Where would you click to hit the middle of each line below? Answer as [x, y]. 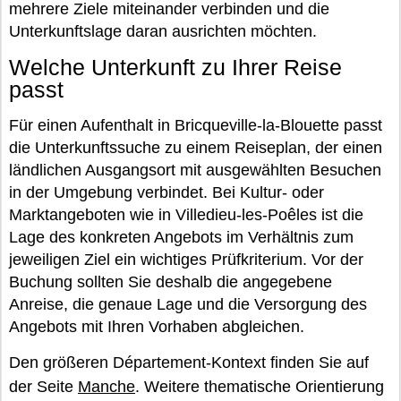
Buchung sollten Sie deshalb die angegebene [171, 282]
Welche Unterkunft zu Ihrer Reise [175, 67]
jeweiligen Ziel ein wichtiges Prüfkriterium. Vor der [186, 260]
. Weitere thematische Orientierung [260, 387]
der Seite [43, 387]
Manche [107, 387]
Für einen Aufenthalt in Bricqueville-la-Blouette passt [196, 125]
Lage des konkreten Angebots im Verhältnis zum [181, 237]
